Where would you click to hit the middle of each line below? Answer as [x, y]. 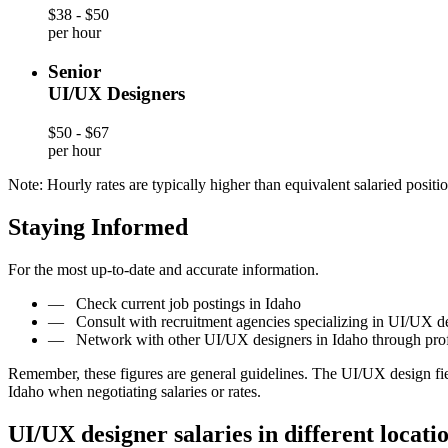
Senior [74, 72]
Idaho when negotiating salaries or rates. [134, 391]
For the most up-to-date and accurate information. [163, 269]
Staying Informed [98, 226]
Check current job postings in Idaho [188, 303]
